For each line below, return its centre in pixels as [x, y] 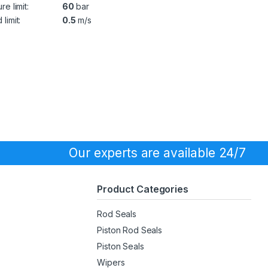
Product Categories [143, 189]
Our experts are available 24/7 [158, 153]
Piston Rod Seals [130, 230]
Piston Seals [121, 246]
